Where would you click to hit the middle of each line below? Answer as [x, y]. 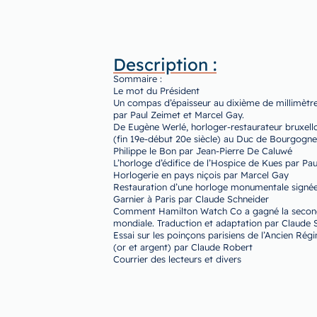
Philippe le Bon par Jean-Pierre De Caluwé [203, 150]
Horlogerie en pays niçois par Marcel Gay [201, 174]
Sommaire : [138, 78]
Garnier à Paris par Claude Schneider [191, 198]
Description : [165, 64]
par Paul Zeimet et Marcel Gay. [179, 114]
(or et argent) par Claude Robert [183, 247]
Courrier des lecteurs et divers [177, 259]
